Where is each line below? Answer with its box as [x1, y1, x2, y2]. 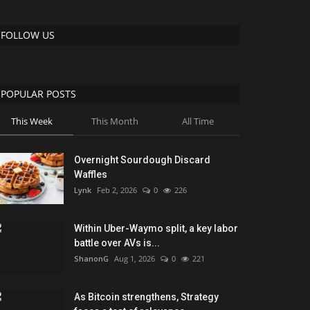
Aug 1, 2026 [114, 253, 155, 264]
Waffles [74, 169, 107, 181]
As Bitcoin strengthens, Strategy [74, 291, 219, 303]
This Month [91, 115, 138, 128]
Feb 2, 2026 [97, 185, 137, 196]
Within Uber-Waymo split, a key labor [74, 223, 238, 235]
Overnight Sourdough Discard [74, 154, 210, 166]
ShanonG [74, 253, 109, 264]
